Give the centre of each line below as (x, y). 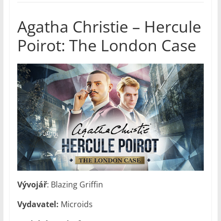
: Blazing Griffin (75, 184)
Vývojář (32, 184)
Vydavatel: (38, 204)
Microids (75, 204)
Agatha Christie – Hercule (109, 27)
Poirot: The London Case (107, 45)
